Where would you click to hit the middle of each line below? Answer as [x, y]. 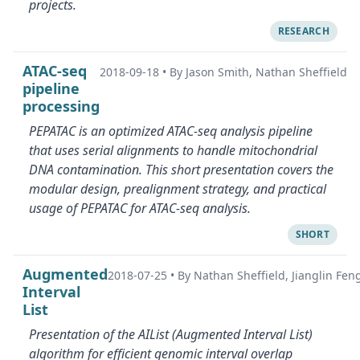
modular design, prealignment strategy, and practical [178, 189]
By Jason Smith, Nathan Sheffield [258, 72]
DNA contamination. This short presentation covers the [181, 170]
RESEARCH [303, 31]
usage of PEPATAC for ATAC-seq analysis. [140, 208]
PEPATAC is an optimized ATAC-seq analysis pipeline [171, 131]
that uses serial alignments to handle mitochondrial [173, 150]
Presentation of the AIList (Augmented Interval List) [171, 334]
